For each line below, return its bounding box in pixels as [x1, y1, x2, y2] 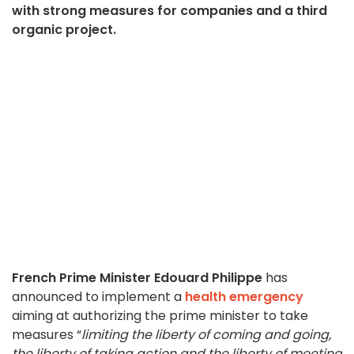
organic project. [12, 21, 116, 40]
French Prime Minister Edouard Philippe [12, 269, 262, 288]
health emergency [185, 288, 303, 307]
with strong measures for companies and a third [12, 2, 327, 21]
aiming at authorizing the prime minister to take [12, 307, 308, 326]
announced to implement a [12, 288, 185, 307]
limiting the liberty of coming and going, [81, 326, 331, 345]
